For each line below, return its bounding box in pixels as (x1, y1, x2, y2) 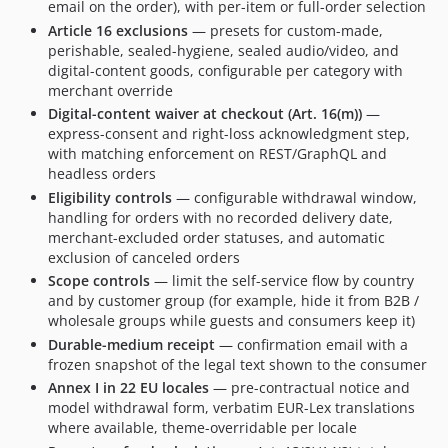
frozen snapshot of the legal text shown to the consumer (48, 354, 427, 374)
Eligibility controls (48, 187, 172, 207)
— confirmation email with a (215, 334, 408, 354)
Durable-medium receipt (48, 334, 215, 354)
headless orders (48, 164, 156, 183)
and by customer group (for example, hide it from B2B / (48, 291, 419, 310)
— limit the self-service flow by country (150, 271, 414, 290)
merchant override (48, 80, 173, 100)
